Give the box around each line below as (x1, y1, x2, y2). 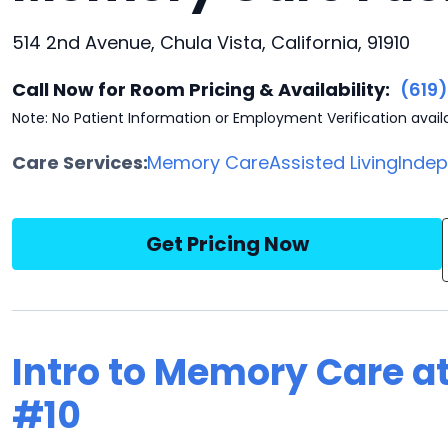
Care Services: (12, 150, 148, 175)
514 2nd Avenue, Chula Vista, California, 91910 (12, 30, 410, 55)
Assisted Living (269, 150, 399, 175)
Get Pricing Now (145, 230, 309, 258)
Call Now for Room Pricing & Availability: (12, 77, 390, 102)
